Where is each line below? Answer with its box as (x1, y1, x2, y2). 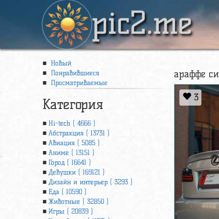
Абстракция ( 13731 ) (48, 129, 109, 137)
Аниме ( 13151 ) (48, 149, 94, 157)
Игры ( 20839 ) (48, 207, 93, 216)
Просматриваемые (48, 79, 108, 87)
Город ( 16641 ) (48, 158, 91, 167)
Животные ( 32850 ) (48, 197, 109, 206)
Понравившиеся (48, 69, 99, 77)
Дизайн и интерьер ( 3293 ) (48, 178, 132, 186)
